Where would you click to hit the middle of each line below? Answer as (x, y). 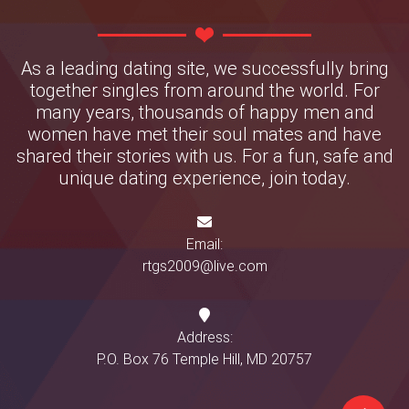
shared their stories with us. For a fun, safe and (204, 155)
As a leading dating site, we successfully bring (204, 68)
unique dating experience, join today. (204, 177)
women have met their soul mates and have (204, 133)
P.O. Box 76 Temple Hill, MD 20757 (204, 358)
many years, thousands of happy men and (204, 111)
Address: (204, 336)
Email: (204, 243)
